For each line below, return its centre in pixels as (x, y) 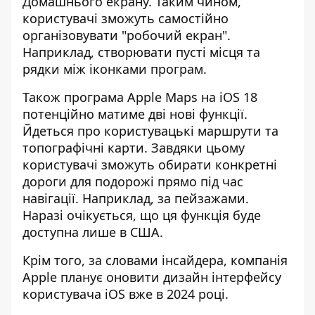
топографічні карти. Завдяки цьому (134, 148)
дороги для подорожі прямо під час (133, 181)
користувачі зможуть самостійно (126, 18)
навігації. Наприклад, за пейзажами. (136, 198)
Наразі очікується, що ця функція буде (142, 215)
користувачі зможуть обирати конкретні (150, 165)
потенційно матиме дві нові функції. (135, 114)
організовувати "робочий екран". (127, 35)
